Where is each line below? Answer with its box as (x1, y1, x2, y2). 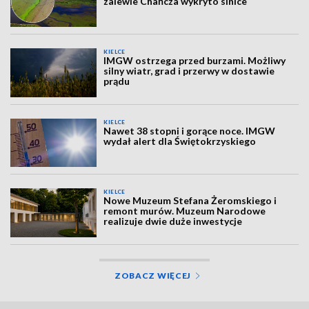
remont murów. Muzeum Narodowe (103, 205, 266, 217)
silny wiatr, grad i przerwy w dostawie (103, 65, 275, 77)
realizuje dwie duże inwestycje (103, 215, 243, 228)
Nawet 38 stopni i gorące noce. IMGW (103, 124, 276, 137)
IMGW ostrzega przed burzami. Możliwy (103, 54, 286, 67)
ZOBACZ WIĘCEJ (114, 270, 192, 281)
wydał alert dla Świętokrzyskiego (103, 134, 257, 147)
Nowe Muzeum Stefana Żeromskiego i (103, 195, 277, 207)
